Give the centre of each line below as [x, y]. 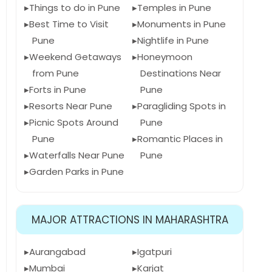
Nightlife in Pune [173, 40]
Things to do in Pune [75, 8]
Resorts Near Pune [71, 106]
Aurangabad [57, 252]
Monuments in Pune [181, 24]
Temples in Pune [174, 8]
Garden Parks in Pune [76, 172]
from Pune [56, 73]
